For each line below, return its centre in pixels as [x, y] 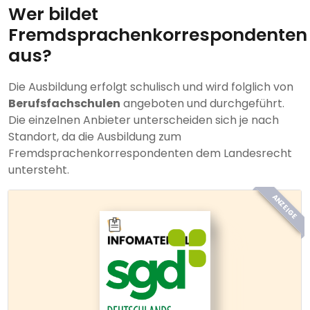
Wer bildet [53, 15]
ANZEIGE [284, 207]
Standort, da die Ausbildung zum [95, 137]
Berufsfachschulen [64, 104]
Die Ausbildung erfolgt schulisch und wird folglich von [151, 87]
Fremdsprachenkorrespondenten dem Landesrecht [150, 154]
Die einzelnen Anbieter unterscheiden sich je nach [144, 120]
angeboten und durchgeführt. [202, 104]
